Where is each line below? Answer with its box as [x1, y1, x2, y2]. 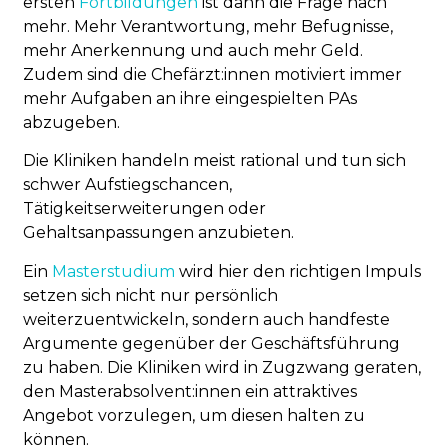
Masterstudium [52, 261, 176, 281]
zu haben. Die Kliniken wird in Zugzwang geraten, [23, 357, 422, 377]
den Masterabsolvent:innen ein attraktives [23, 381, 358, 401]
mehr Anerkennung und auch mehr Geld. [23, 40, 364, 60]
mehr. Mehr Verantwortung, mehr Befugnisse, [23, 16, 394, 36]
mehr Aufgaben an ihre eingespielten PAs [23, 88, 358, 108]
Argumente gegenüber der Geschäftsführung [23, 333, 401, 353]
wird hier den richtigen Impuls [175, 261, 422, 281]
